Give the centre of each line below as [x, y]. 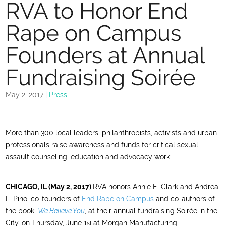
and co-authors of [185, 199]
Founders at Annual [105, 55]
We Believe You [62, 211]
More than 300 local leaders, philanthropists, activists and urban [111, 133]
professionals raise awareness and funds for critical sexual [102, 145]
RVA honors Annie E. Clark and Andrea [156, 187]
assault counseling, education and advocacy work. [89, 157]
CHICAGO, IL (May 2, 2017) [49, 187]
